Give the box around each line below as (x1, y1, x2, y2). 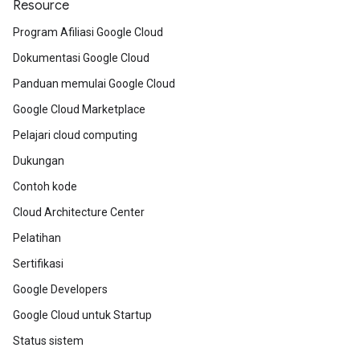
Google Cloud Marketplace (13, 103, 145, 116)
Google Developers (13, 283, 108, 296)
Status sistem (13, 334, 84, 347)
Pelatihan (13, 231, 61, 244)
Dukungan (13, 154, 64, 167)
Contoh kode (13, 180, 77, 193)
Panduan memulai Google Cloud (13, 77, 175, 90)
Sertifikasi (13, 257, 63, 270)
